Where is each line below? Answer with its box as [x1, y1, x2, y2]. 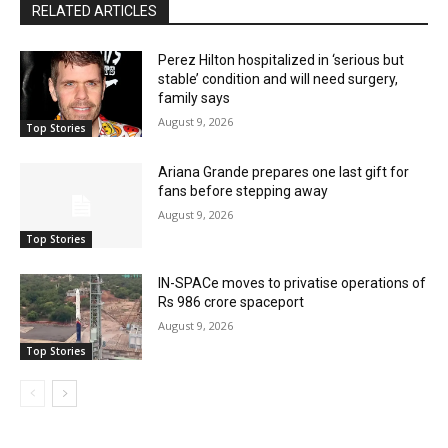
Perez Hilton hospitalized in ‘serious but [158, 52, 405, 69]
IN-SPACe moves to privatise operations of [158, 275, 427, 292]
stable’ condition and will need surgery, [158, 71, 399, 88]
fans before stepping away [158, 182, 329, 199]
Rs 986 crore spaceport [158, 294, 305, 311]
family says [158, 90, 231, 107]
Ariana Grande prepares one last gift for [158, 163, 410, 180]
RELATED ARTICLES [32, 3, 157, 20]
